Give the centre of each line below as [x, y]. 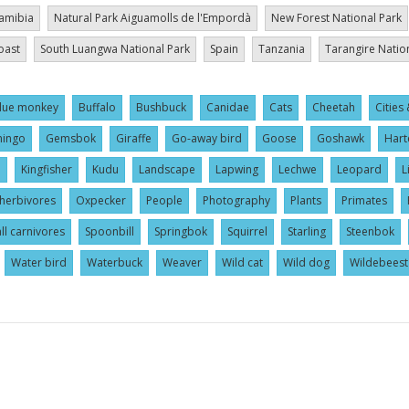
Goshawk [340, 138]
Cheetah [333, 107]
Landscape [167, 169]
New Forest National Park [336, 17]
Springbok [181, 231]
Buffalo [97, 107]
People [164, 200]
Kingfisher [47, 169]
